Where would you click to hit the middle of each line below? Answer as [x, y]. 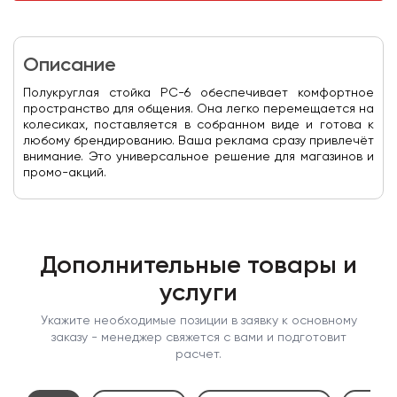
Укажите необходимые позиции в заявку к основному [198, 321]
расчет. [198, 354]
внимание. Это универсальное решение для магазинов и [198, 157]
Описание [70, 66]
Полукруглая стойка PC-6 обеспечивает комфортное [198, 93]
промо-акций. [65, 173]
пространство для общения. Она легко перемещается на [198, 109]
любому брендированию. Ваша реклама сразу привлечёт [198, 141]
